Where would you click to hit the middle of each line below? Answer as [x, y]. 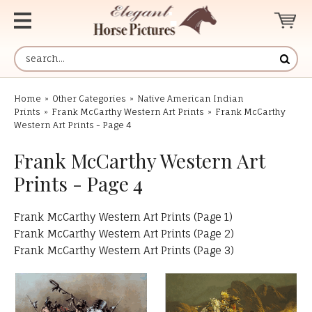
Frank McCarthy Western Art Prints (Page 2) [124, 234]
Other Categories [89, 99]
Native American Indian [190, 99]
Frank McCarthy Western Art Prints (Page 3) [124, 250]
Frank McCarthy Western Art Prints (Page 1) [123, 217]
